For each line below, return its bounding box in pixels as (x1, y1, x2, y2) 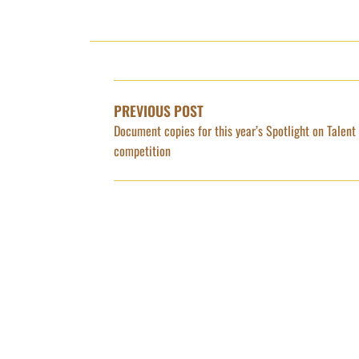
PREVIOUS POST (114, 99, 204, 121)
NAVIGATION (113, 66, 221, 99)
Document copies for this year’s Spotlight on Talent (114, 120, 356, 140)
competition (114, 140, 171, 160)
